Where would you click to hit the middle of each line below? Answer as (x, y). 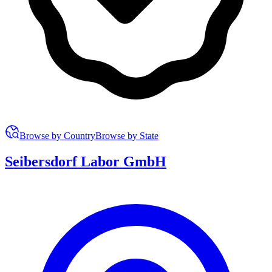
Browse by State (127, 135)
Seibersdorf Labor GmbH (86, 161)
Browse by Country (57, 135)
